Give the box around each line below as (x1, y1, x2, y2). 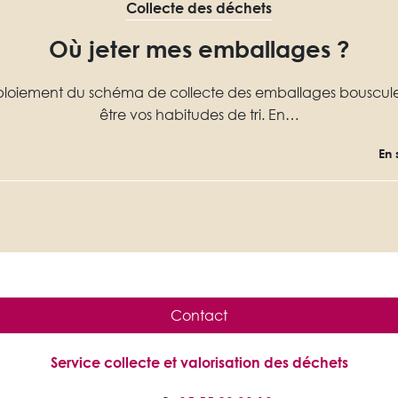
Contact (171, 306, 227, 324)
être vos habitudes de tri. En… (99, 106, 299, 123)
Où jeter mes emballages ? (48, 35, 350, 63)
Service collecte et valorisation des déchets (50, 354, 348, 371)
